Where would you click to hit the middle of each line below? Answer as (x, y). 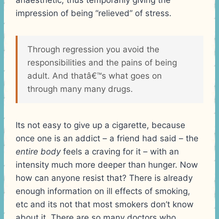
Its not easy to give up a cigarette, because (100, 125)
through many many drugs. (80, 89)
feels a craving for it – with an (120, 151)
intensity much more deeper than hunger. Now (107, 164)
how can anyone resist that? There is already (104, 178)
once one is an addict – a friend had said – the (107, 138)
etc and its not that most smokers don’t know (105, 204)
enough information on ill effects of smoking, (103, 191)
